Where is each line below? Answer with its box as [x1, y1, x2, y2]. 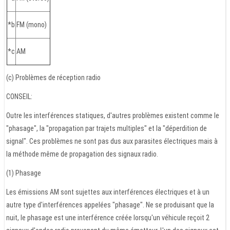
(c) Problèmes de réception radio [6, 73, 101, 82]
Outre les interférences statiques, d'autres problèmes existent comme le [6, 111, 219, 120]
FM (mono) [16, 21, 47, 29]
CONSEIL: [6, 92, 32, 101]
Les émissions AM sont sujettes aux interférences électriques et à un [6, 188, 209, 197]
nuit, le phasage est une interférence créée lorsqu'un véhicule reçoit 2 [6, 214, 209, 222]
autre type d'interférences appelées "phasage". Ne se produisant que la [6, 201, 214, 209]
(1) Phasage [6, 169, 41, 178]
